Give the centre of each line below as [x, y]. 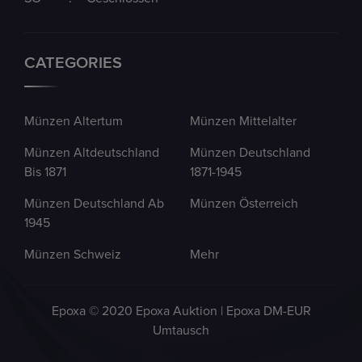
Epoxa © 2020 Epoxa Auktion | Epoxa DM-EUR [181, 311]
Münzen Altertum [74, 122]
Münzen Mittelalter [243, 122]
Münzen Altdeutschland [92, 153]
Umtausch [181, 331]
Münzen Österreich [244, 204]
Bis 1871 [45, 173]
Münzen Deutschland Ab [94, 204]
